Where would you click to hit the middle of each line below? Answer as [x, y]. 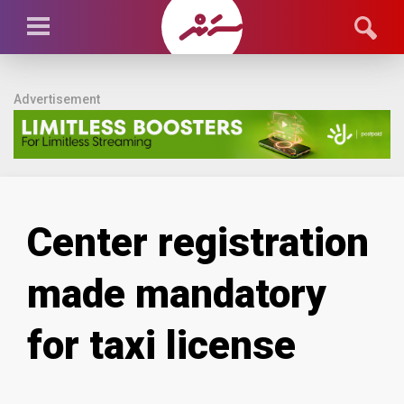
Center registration [198, 242]
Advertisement [57, 99]
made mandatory [177, 294]
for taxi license [161, 345]
